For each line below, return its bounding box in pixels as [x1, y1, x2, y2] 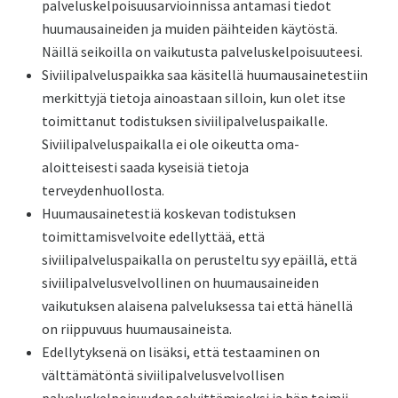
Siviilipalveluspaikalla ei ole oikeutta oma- [42, 135, 300, 153]
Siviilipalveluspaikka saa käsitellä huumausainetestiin [42, 66, 369, 84]
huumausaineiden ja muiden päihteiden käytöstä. [42, 20, 338, 37]
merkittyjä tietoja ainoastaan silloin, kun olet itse [42, 89, 346, 107]
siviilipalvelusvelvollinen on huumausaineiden [42, 274, 320, 291]
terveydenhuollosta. [42, 181, 165, 199]
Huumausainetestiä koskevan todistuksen [42, 204, 297, 222]
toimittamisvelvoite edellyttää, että [42, 227, 266, 245]
